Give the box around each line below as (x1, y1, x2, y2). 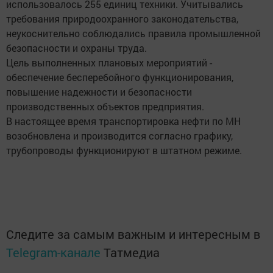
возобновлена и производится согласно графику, (6, 129, 233, 143)
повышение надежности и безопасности (6, 85, 192, 99)
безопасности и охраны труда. (6, 41, 147, 55)
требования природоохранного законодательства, (6, 12, 238, 26)
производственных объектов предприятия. (6, 100, 207, 113)
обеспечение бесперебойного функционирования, (6, 71, 233, 84)
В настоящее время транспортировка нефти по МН (6, 115, 241, 128)
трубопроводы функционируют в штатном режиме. (6, 144, 242, 157)
